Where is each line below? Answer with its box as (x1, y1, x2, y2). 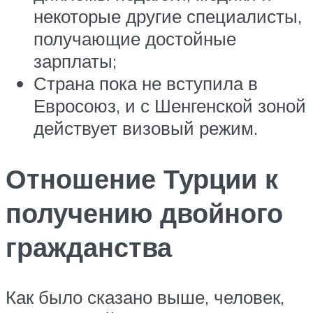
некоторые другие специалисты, (34, 4, 302, 27)
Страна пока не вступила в (34, 71, 258, 94)
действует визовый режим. (34, 116, 258, 139)
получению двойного (6, 195, 283, 230)
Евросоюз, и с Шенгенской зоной (34, 94, 306, 117)
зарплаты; (34, 49, 117, 72)
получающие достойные (34, 27, 236, 50)
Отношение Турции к (6, 161, 278, 196)
